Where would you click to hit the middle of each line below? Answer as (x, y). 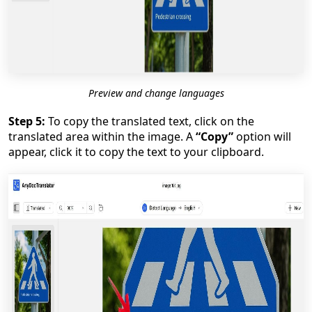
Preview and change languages (156, 93)
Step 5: (27, 121)
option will (262, 136)
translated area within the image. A (102, 136)
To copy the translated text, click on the (150, 121)
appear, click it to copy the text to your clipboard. (136, 152)
